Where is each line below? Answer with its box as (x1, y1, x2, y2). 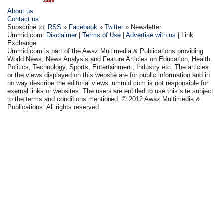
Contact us (7, 15, 39, 23)
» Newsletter (123, 23, 162, 31)
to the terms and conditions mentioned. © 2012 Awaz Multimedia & (7, 95, 201, 103)
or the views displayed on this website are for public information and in (7, 71, 210, 79)
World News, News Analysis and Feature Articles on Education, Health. (7, 55, 213, 63)
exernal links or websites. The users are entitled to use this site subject (7, 87, 214, 95)
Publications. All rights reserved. (7, 103, 101, 111)
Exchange (7, 39, 37, 47)
